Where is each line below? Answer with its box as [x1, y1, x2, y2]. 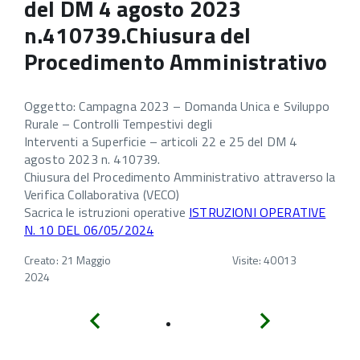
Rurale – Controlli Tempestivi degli [24, 114, 213, 133]
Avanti [273, 310, 304, 327]
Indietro [103, 310, 141, 327]
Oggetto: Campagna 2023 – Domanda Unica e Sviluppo [24, 96, 329, 116]
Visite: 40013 [231, 252, 297, 268]
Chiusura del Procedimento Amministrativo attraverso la [24, 167, 336, 186]
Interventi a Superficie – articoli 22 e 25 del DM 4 [24, 132, 297, 151]
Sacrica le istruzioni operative [24, 202, 190, 222]
